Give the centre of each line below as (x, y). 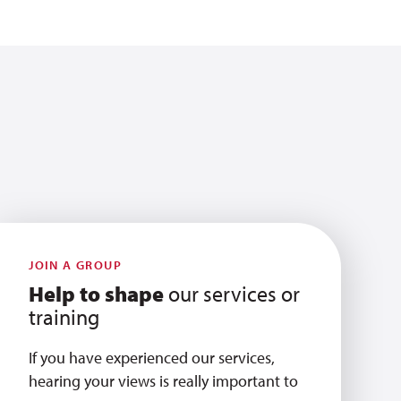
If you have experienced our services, (152, 358)
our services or (232, 294)
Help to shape (97, 294)
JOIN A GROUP (76, 265)
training (64, 317)
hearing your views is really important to (164, 381)
